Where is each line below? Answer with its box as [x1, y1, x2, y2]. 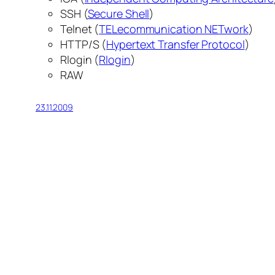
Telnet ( [60, 21, 99, 37]
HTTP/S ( [60, 37, 107, 52]
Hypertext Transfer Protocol [106, 37, 245, 52]
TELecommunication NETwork [99, 21, 249, 37]
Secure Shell [87, 6, 150, 21]
